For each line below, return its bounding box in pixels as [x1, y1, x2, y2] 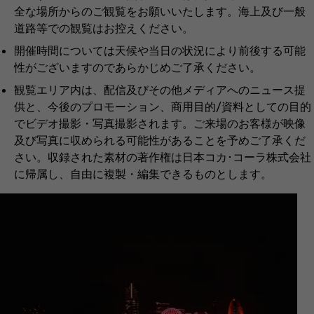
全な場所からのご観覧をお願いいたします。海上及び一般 [14, 4, 306, 18]
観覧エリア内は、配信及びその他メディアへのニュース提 [14, 82, 306, 96]
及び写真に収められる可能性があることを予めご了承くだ [14, 132, 306, 146]
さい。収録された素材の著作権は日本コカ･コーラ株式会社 [14, 149, 311, 163]
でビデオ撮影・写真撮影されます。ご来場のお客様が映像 [14, 116, 306, 130]
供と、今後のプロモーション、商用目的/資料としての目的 [14, 99, 311, 113]
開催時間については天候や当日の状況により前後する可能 [14, 43, 306, 57]
